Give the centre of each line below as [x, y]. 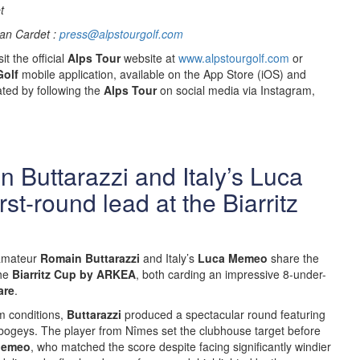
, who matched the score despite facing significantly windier [181, 346]
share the [293, 258]
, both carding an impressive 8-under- [231, 274]
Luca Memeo [233, 258]
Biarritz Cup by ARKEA [74, 274]
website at [149, 58]
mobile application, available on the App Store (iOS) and [162, 74]
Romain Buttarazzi [90, 258]
